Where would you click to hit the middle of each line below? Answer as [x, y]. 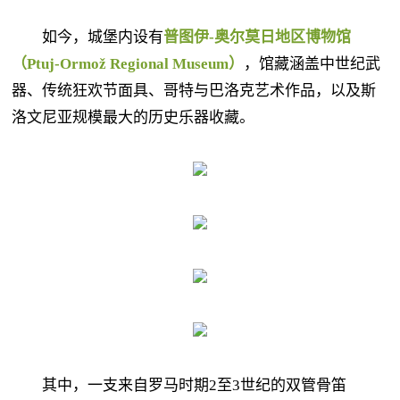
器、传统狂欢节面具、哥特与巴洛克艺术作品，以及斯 [194, 91]
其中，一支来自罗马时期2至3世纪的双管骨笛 [179, 385]
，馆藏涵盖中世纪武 [312, 64]
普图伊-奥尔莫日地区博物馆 [257, 37]
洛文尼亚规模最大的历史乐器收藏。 [133, 117]
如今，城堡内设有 [87, 37]
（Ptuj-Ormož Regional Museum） [128, 64]
